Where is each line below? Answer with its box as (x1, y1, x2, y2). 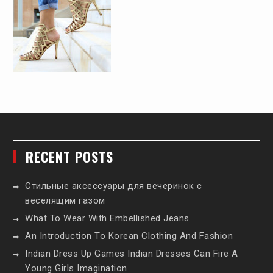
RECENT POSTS (26, 147, 114, 167)
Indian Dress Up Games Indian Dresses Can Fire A (25, 248, 238, 260)
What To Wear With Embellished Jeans (25, 213, 190, 224)
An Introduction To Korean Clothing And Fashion (25, 230, 233, 242)
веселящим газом (25, 195, 105, 207)
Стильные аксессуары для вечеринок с (25, 180, 202, 192)
